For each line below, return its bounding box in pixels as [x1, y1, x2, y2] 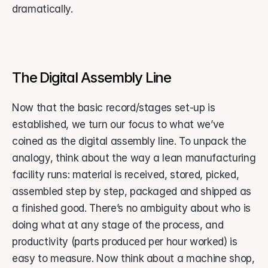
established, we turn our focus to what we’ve [12, 118, 225, 130]
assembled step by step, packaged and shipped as [12, 185, 252, 197]
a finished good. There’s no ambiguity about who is [12, 202, 251, 214]
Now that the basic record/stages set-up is [12, 102, 215, 114]
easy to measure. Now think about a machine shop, [12, 252, 255, 264]
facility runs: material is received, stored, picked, [12, 169, 239, 181]
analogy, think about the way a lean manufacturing [12, 152, 256, 164]
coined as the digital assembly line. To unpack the [12, 135, 247, 147]
